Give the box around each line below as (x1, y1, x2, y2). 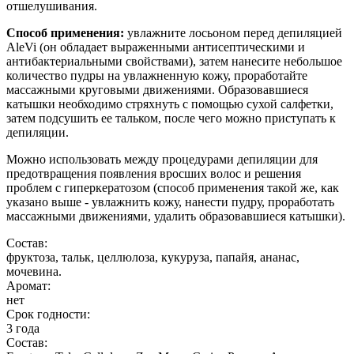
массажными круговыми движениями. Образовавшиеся (6, 83, 308, 97)
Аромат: (6, 279, 51, 293)
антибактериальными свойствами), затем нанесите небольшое (6, 55, 342, 69)
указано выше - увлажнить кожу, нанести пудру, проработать (6, 195, 334, 209)
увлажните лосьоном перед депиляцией (124, 26, 342, 40)
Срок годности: (6, 307, 90, 322)
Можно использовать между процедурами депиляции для (6, 153, 318, 167)
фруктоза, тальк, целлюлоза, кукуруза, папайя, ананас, (6, 250, 299, 265)
